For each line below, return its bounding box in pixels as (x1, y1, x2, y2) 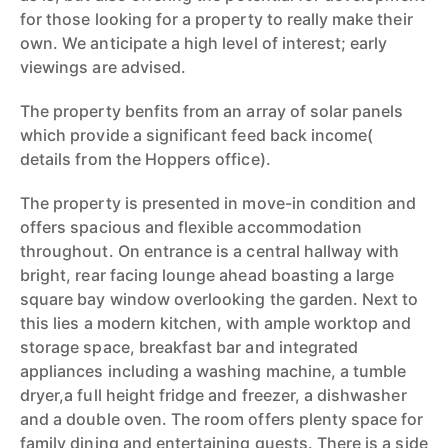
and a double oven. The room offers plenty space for (20, 409, 424, 429)
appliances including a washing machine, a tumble (20, 361, 407, 381)
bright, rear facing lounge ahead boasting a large (20, 265, 395, 285)
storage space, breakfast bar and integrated (20, 337, 359, 357)
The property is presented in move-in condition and (20, 193, 417, 213)
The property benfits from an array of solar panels (20, 101, 404, 121)
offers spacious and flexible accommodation (20, 217, 363, 237)
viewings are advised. (20, 57, 187, 77)
